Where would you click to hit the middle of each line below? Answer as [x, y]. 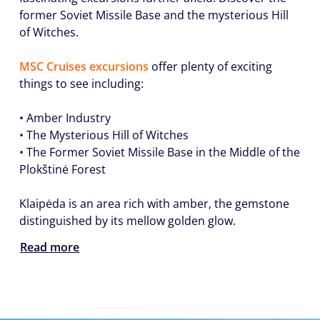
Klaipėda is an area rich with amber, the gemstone [154, 204]
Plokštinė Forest [62, 169]
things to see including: [81, 84]
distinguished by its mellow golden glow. [127, 221]
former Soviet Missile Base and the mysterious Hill [154, 15]
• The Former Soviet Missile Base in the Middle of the [160, 152]
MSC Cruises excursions [84, 66]
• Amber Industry [65, 118]
